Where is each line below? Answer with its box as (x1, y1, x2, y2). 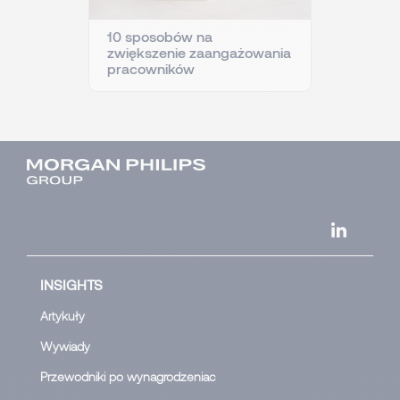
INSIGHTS (40, 276, 103, 294)
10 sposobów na (107, 27, 212, 45)
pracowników (107, 59, 195, 77)
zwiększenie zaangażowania (107, 43, 291, 61)
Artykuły (40, 308, 85, 324)
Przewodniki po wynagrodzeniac (40, 369, 216, 385)
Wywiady (40, 338, 90, 354)
